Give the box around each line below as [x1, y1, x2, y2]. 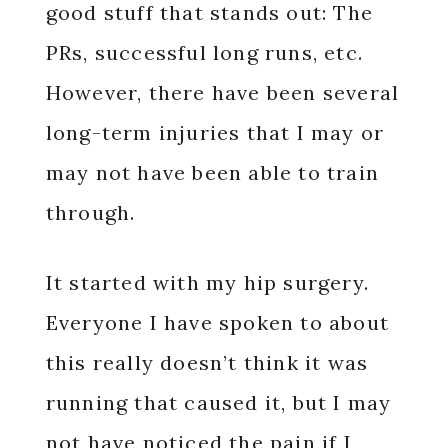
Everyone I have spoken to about [45, 310, 389, 335]
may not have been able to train [45, 160, 379, 185]
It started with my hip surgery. [45, 270, 369, 295]
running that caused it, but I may [45, 390, 392, 415]
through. [45, 200, 142, 225]
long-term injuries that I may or [45, 120, 385, 145]
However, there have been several [45, 80, 400, 105]
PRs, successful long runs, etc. [45, 40, 363, 65]
